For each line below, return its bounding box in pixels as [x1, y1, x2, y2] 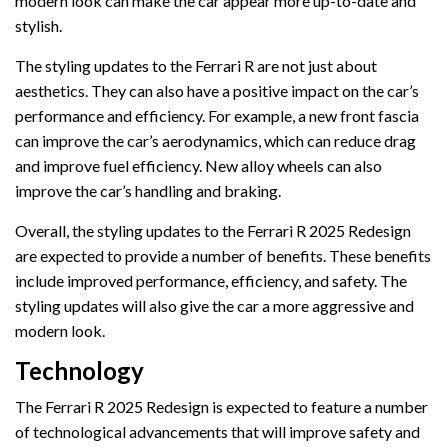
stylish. [15, 16, 62, 36]
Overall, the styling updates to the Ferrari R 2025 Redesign [15, 221, 411, 241]
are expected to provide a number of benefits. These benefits [15, 246, 431, 266]
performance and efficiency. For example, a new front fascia [15, 106, 419, 126]
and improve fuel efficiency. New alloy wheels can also [15, 156, 382, 176]
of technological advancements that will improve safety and [15, 422, 420, 442]
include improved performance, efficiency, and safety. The [15, 271, 407, 291]
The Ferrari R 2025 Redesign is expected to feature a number [15, 397, 428, 417]
